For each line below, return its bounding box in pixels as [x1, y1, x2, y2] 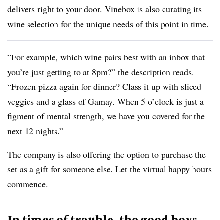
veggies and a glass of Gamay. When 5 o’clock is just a [7, 95, 204, 108]
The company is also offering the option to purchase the [7, 148, 206, 161]
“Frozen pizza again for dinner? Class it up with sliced [7, 81, 201, 93]
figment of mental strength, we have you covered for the [7, 110, 205, 122]
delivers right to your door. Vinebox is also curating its [7, 3, 202, 15]
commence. [7, 178, 48, 190]
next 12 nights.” [7, 125, 63, 137]
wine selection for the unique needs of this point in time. [7, 18, 209, 30]
